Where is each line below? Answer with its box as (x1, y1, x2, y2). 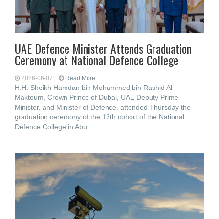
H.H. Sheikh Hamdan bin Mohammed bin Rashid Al (15, 84, 172, 91)
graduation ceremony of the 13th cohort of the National (15, 113, 184, 121)
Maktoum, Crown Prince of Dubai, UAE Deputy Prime (15, 93, 178, 101)
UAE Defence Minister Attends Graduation (15, 40, 192, 57)
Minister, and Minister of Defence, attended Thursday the (15, 103, 191, 111)
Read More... (66, 75, 100, 82)
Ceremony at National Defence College (15, 51, 178, 68)
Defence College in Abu (15, 123, 87, 131)
